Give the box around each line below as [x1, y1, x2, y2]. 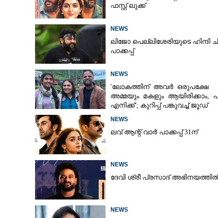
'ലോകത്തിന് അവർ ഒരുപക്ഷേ [110, 83, 211, 91]
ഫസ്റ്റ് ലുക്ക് [110, 2, 145, 9]
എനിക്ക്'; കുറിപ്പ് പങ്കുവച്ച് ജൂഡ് [110, 102, 208, 109]
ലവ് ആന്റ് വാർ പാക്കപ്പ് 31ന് [110, 128, 198, 136]
